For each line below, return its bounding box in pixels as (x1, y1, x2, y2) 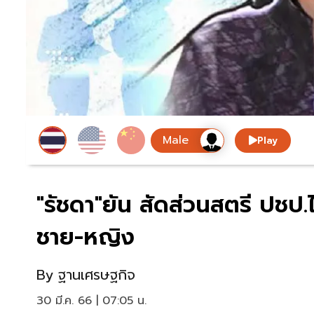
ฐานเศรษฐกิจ (58, 264, 135, 286)
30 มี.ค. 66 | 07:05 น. (36, 292, 146, 310)
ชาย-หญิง (36, 220, 135, 255)
